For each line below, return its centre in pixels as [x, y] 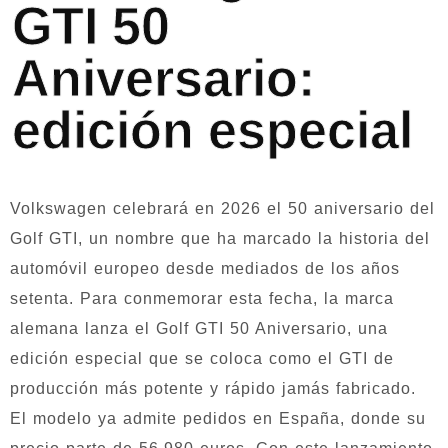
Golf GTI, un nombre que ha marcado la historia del [220, 238]
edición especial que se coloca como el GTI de [202, 358]
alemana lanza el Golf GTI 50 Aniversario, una [199, 328]
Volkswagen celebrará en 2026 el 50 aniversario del [222, 208]
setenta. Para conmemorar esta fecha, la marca [202, 298]
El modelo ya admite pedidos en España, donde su [218, 418]
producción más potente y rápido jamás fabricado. [213, 388]
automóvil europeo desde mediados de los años [205, 268]
